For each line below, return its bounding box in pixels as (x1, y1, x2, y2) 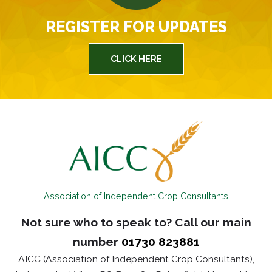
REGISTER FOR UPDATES (45, 18, 227, 36)
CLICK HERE (110, 53, 162, 64)
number (72, 234, 121, 248)
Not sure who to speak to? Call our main (21, 215, 251, 229)
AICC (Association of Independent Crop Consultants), (18, 253, 254, 265)
